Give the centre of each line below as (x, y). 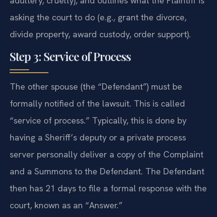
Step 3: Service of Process (70, 56)
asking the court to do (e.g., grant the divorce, (98, 17)
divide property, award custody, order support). (100, 34)
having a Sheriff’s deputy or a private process (98, 138)
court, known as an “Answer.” (66, 205)
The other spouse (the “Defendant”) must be (96, 87)
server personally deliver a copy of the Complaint (107, 155)
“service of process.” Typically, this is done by (98, 121)
